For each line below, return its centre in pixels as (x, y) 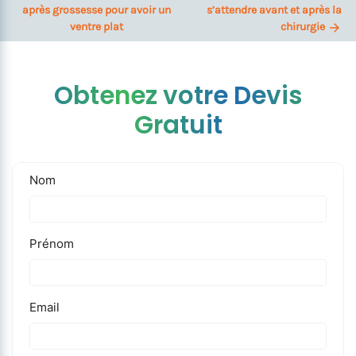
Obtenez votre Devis (178, 95)
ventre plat (96, 27)
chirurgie (303, 27)
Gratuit (178, 125)
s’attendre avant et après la (274, 10)
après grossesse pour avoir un (96, 10)
